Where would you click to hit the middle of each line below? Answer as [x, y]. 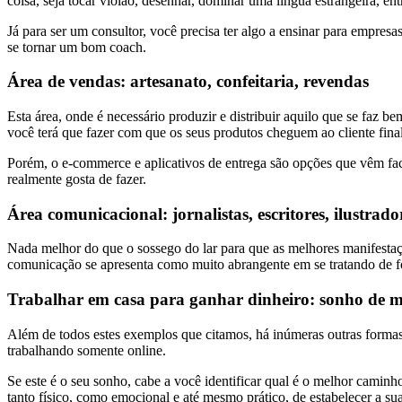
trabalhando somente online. [87, 350]
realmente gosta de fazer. [77, 179]
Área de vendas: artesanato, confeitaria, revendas [188, 82]
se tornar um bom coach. [77, 47]
